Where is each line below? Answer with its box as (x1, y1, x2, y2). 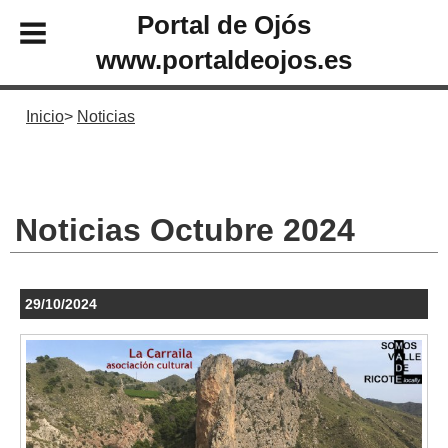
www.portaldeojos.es (96, 45, 352, 74)
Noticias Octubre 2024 (15, 211, 355, 248)
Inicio (26, 108, 64, 125)
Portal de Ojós (137, 10, 311, 39)
